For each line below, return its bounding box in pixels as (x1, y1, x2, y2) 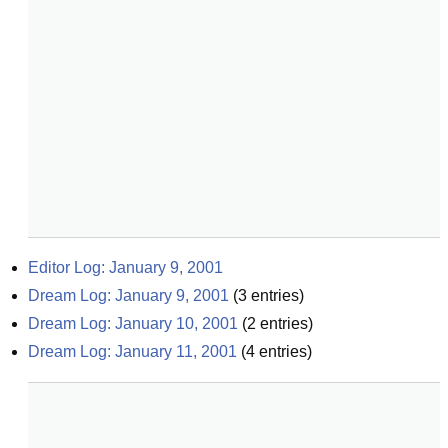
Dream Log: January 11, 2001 (28, 343, 237, 360)
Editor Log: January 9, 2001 (28, 259, 223, 276)
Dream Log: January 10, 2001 (28, 315, 238, 332)
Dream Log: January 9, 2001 (28, 287, 229, 304)
